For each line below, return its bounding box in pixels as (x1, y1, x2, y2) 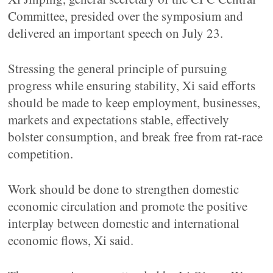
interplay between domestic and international (8, 214, 240, 232)
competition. (8, 145, 74, 162)
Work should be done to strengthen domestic (8, 180, 239, 197)
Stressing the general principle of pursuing (8, 60, 228, 77)
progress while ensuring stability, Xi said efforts (8, 77, 256, 94)
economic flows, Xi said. (8, 232, 134, 249)
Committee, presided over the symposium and (8, 7, 244, 24)
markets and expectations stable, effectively (8, 111, 230, 128)
